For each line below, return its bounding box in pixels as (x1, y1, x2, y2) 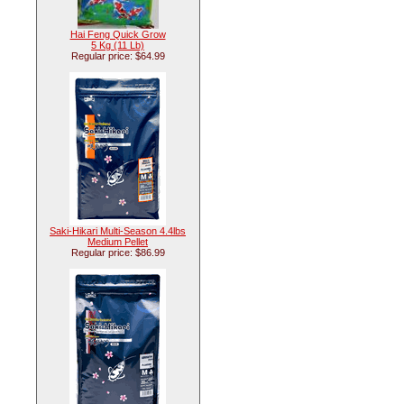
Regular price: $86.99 (70, 247, 165, 258)
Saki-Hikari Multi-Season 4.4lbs (50, 225, 186, 236)
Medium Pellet (87, 236, 148, 247)
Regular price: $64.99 (70, 50, 165, 61)
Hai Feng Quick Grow (69, 29, 166, 40)
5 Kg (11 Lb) (91, 40, 144, 50)
